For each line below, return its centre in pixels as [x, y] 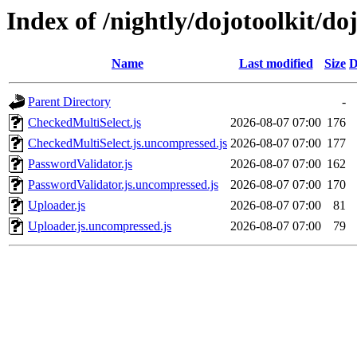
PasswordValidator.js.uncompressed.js [123, 185]
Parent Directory [69, 102]
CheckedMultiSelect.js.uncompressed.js [127, 143]
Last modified [276, 64]
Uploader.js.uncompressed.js [100, 226]
